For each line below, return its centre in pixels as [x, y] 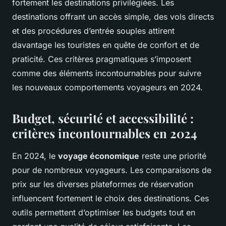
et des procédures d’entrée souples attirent [93, 31]
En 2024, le [35, 156]
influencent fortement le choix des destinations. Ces [110, 199]
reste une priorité [173, 156]
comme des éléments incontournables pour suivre [107, 73]
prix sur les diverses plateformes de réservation [103, 184]
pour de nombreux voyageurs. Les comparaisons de [112, 170]
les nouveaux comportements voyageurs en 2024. [107, 88]
